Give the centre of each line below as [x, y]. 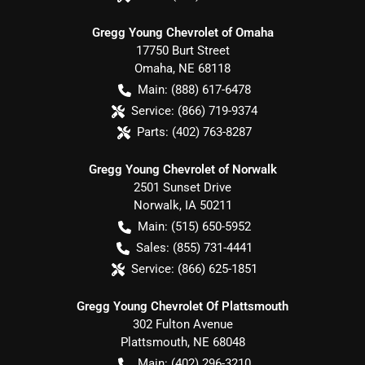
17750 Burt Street [182, 51]
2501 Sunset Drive [182, 187]
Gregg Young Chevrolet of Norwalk [182, 169]
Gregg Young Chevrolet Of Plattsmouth [182, 306]
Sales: [152, 248]
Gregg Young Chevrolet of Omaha [182, 33]
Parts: [152, 132]
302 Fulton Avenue [182, 324]
